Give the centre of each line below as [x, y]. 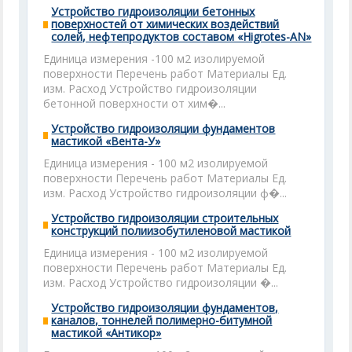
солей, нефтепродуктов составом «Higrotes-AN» [181, 37]
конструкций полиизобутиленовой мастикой [171, 231]
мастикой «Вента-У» [106, 141]
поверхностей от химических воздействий [165, 24]
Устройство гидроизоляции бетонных [153, 11]
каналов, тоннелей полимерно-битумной [162, 320]
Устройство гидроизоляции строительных [165, 218]
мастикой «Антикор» [106, 333]
